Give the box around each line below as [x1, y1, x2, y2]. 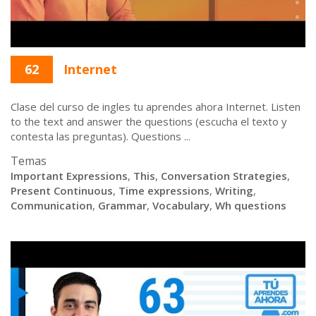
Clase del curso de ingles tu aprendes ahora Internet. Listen [11, 99, 300, 114]
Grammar [98, 198, 147, 212]
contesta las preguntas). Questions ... [11, 129, 190, 143]
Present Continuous [11, 183, 113, 197]
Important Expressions [11, 169, 128, 183]
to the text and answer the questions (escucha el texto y [11, 114, 287, 128]
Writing [215, 183, 253, 197]
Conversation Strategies [161, 169, 287, 183]
